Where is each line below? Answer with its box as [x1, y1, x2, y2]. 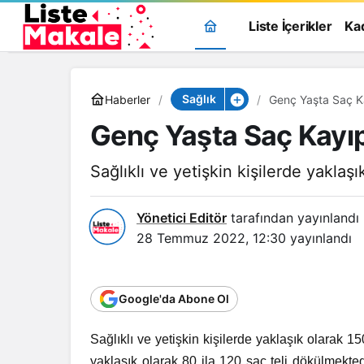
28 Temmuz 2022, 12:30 [136, 230, 286, 246]
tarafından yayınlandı [227, 210, 359, 226]
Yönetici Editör [136, 210, 227, 226]
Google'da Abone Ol [119, 292, 229, 305]
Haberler [105, 92, 150, 106]
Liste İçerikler [249, 18, 332, 34]
